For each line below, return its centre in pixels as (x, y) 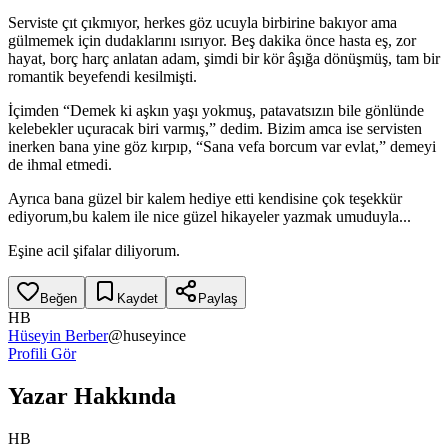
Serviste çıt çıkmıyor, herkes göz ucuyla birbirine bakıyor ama (202, 22)
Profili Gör (42, 353)
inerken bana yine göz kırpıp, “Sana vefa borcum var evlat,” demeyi (222, 146)
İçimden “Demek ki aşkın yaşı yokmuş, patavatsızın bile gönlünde (216, 110)
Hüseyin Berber (58, 335)
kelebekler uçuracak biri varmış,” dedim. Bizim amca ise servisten (215, 128)
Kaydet (137, 298)
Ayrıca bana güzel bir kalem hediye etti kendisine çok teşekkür (205, 198)
